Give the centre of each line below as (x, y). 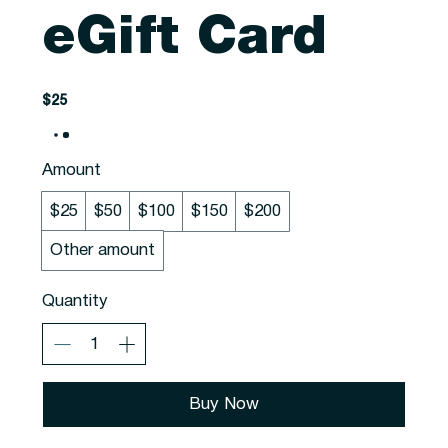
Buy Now (224, 404)
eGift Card (185, 39)
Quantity (75, 302)
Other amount (103, 251)
